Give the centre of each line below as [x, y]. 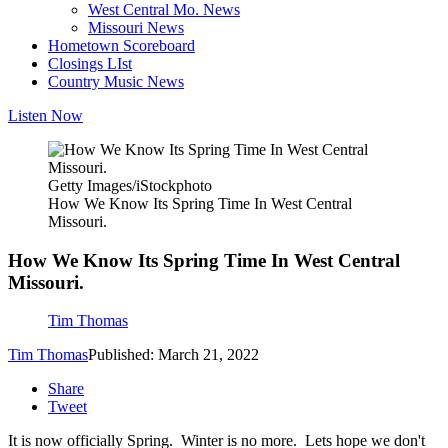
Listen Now [45, 115]
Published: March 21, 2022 [173, 355]
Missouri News [136, 27]
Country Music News [116, 81]
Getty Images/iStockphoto [130, 185]
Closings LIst [90, 63]
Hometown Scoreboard [121, 45]
